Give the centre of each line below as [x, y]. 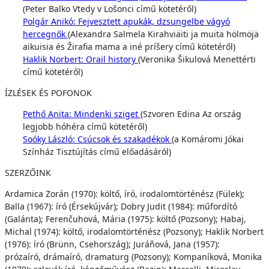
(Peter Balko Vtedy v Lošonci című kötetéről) [110, 9]
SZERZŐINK [28, 173]
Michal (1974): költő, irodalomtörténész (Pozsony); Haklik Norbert [134, 231]
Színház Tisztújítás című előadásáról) [97, 152]
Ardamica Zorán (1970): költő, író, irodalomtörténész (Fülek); [125, 194]
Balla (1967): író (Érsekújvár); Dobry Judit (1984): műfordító [121, 206]
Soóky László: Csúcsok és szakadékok [97, 139]
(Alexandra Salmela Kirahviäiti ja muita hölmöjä [163, 34]
